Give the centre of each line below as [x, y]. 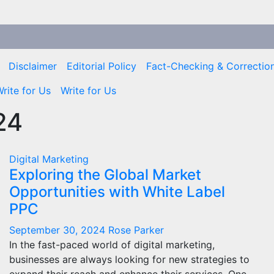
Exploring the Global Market [105, 175]
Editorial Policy [101, 66]
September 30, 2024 [59, 230]
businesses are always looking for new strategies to [129, 259]
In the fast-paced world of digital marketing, [112, 245]
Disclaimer [32, 66]
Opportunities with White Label [117, 192]
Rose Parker [136, 230]
